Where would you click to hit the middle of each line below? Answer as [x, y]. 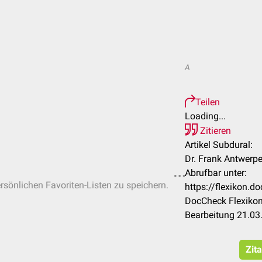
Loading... [205, 116]
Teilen [208, 102]
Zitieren [214, 131]
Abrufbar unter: [216, 173]
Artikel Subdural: [219, 145]
